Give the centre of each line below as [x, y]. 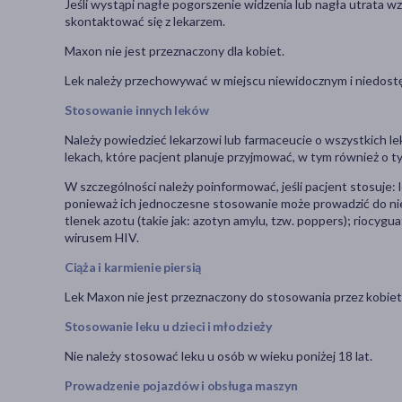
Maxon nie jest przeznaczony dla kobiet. [175, 51]
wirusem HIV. [102, 238]
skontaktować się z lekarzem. [145, 22]
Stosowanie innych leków [137, 110]
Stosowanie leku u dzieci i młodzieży [168, 327]
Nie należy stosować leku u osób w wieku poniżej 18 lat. [218, 356]
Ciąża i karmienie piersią [133, 267]
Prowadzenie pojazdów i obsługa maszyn [181, 386]
